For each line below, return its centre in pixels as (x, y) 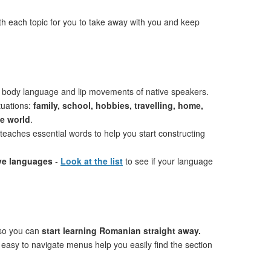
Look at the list (92, 161)
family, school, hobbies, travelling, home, (118, 105)
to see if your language (168, 161)
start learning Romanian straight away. (121, 230)
